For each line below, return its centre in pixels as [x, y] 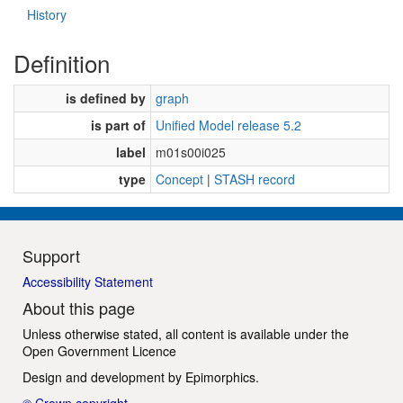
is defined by [106, 98]
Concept [179, 179]
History [47, 14]
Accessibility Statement [88, 281]
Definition [62, 62]
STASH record [255, 179]
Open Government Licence [99, 350]
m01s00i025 [191, 152]
